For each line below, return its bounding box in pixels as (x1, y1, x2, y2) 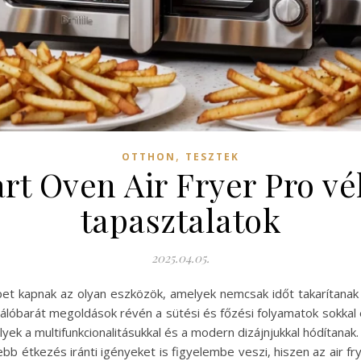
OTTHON (122, 150, 176, 164)
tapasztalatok (80, 198, 281, 242)
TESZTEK (185, 150, 239, 164)
